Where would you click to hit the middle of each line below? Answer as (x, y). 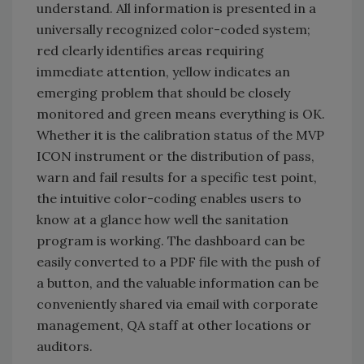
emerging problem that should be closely (163, 93)
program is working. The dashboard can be (171, 241)
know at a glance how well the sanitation (162, 220)
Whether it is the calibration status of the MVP (180, 135)
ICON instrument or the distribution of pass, (175, 156)
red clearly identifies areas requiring (150, 51)
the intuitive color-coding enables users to (169, 199)
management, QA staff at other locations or (174, 325)
